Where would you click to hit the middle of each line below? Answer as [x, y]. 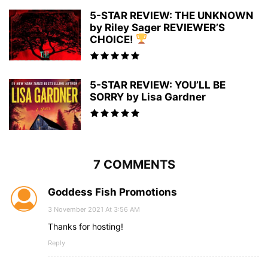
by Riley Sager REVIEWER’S [157, 27]
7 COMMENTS [134, 164]
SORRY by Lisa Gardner [148, 97]
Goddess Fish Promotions [112, 192]
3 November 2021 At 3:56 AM [94, 209]
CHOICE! [113, 39]
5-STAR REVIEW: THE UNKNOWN [172, 15]
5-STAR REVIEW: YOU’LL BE [158, 85]
